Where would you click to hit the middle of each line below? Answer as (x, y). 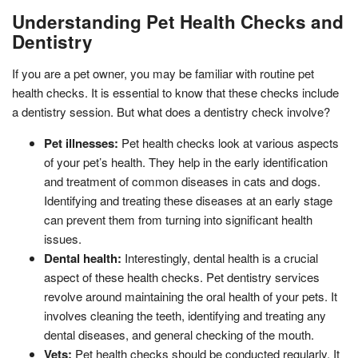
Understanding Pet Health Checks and (178, 21)
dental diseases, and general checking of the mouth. (179, 334)
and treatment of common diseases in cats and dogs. (182, 181)
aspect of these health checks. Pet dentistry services (182, 276)
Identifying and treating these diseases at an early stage (188, 200)
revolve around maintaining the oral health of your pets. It (191, 296)
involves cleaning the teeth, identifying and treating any (185, 315)
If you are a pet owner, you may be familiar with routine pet (163, 73)
